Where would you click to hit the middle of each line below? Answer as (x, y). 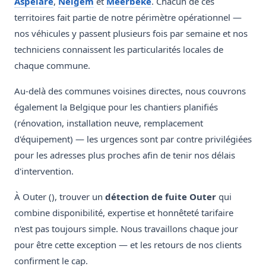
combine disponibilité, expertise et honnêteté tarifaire (124, 213)
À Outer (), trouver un (60, 197)
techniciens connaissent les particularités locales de (119, 50)
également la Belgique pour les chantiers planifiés (116, 107)
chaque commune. (52, 66)
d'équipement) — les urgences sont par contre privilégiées (133, 139)
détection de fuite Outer (161, 197)
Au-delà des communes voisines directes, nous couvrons (130, 91)
